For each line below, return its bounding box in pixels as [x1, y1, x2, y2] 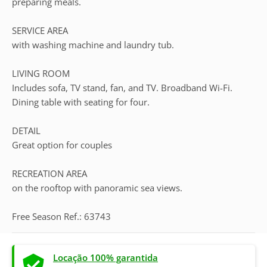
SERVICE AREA [12, 24, 68, 36]
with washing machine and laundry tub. [12, 39, 174, 51]
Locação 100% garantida [53, 252, 158, 263]
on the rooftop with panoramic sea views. [12, 182, 182, 194]
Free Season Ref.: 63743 [12, 210, 111, 222]
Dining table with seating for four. [12, 96, 150, 108]
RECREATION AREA [12, 167, 87, 179]
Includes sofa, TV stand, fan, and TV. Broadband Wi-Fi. [12, 82, 232, 94]
